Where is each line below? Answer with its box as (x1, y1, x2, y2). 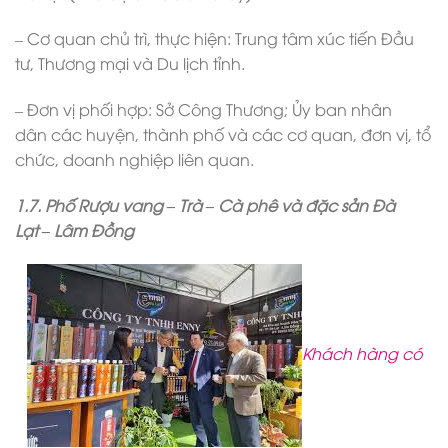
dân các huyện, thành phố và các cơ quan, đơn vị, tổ (15, 123, 431, 146)
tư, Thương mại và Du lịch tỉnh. (15, 52, 245, 75)
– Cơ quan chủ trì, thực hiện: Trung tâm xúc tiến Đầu (15, 27, 414, 50)
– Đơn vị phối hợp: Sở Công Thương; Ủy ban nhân (15, 98, 392, 121)
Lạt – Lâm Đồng (15, 218, 134, 241)
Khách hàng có (301, 341, 422, 364)
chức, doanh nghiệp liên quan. (15, 148, 254, 171)
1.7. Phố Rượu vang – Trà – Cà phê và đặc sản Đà (15, 193, 395, 216)
